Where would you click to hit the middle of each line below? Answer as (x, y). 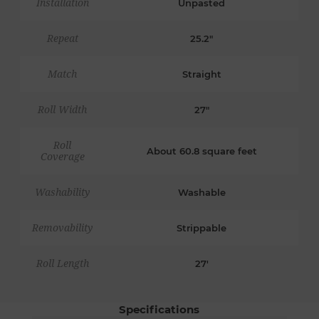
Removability (63, 228)
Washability (63, 193)
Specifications (159, 310)
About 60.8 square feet (202, 151)
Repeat (62, 39)
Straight (202, 74)
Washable (202, 193)
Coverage (62, 157)
